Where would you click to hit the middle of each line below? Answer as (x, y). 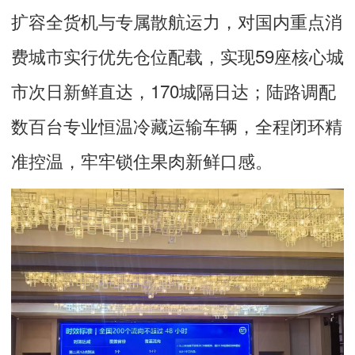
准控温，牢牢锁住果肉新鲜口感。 (142, 160)
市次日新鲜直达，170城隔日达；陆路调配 (174, 91)
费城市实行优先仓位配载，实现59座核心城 (177, 56)
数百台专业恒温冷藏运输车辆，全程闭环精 (177, 126)
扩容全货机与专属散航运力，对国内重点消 (177, 21)
